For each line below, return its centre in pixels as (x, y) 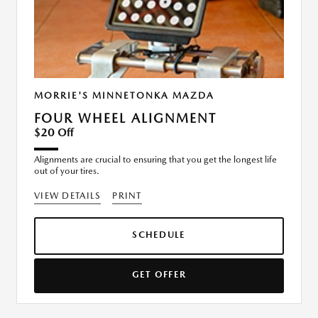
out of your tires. (67, 170)
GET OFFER (159, 274)
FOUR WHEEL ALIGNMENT (125, 118)
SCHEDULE (159, 234)
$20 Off (54, 132)
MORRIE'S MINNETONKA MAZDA (124, 95)
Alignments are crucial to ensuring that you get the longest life (155, 159)
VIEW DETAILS (68, 195)
